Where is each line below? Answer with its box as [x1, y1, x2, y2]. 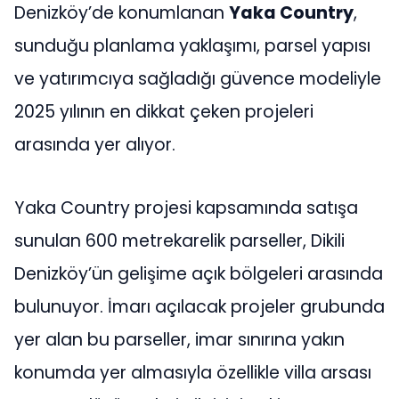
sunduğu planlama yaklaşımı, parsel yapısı [14, 33, 370, 58]
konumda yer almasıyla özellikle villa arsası [14, 361, 371, 386]
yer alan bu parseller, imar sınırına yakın [14, 328, 345, 353]
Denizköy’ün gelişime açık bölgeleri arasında [14, 262, 383, 287]
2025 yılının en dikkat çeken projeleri [14, 99, 313, 124]
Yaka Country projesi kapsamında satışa [14, 196, 358, 221]
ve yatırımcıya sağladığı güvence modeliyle [14, 66, 381, 91]
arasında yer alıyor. [14, 132, 175, 157]
